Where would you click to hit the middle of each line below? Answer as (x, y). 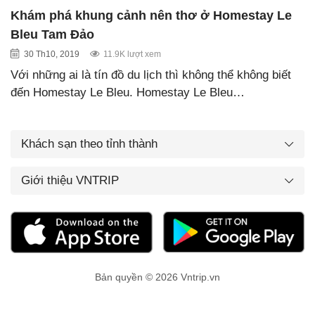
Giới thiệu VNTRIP (70, 180)
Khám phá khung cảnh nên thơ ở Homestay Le (151, 15)
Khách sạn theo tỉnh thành (89, 143)
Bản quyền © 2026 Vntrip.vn (157, 277)
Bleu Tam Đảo (52, 34)
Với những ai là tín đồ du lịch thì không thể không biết (151, 75)
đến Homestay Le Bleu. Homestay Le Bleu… (128, 92)
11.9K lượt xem (132, 54)
